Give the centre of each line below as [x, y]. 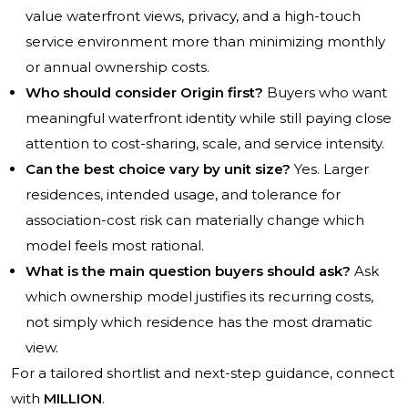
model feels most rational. [115, 246]
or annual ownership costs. [117, 67]
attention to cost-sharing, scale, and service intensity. [205, 144]
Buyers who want [325, 93]
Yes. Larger [330, 169]
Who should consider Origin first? [144, 93]
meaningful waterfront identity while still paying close [209, 118]
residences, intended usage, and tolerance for [183, 195]
